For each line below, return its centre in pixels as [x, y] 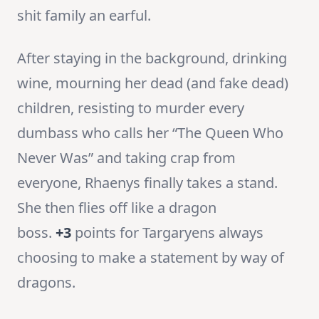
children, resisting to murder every [131, 108]
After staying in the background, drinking [152, 58]
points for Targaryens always [167, 233]
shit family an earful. [84, 16]
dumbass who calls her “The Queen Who [150, 133]
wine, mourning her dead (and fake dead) [153, 83]
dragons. [46, 283]
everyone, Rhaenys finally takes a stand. [147, 183]
